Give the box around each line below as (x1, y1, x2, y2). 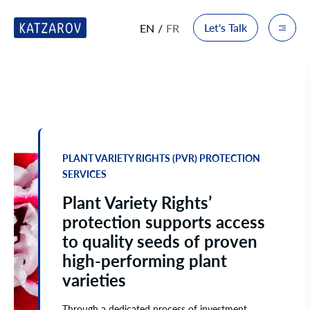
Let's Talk (204, 21, 247, 34)
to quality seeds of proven (62, 231, 257, 251)
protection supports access (62, 212, 265, 232)
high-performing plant (62, 250, 227, 271)
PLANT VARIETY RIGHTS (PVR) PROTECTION (62, 152, 260, 164)
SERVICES (62, 168, 107, 180)
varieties (62, 270, 126, 290)
